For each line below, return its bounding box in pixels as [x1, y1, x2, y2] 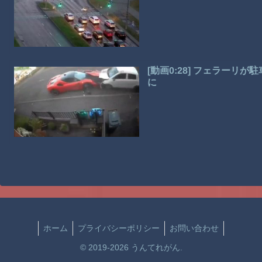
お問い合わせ [170, 223, 219, 233]
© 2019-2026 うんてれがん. [80, 242, 182, 252]
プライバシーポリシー [78, 223, 160, 233]
